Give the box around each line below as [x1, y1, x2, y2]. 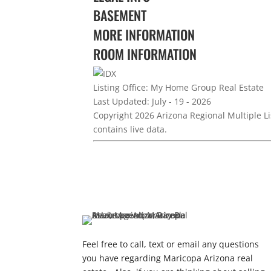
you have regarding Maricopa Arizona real [82, 252, 253, 264]
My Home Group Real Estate [148, 81, 264, 93]
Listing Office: [93, 81, 149, 93]
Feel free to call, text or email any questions [82, 238, 259, 250]
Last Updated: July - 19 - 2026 [93, 95, 212, 107]
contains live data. [93, 123, 168, 135]
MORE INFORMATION [93, 24, 195, 44]
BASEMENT [93, 5, 147, 25]
